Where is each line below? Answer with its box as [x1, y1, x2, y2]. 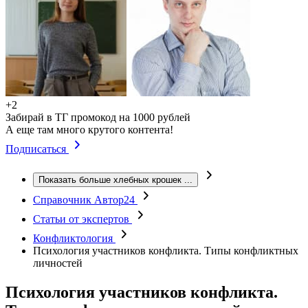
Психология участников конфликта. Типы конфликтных [33, 245, 298, 256]
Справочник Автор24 [33, 194, 137, 206]
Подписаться [5, 143, 69, 155]
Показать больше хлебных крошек [38, 175, 181, 185]
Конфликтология [33, 232, 115, 244]
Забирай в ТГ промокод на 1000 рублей [5, 111, 190, 123]
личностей [33, 257, 82, 269]
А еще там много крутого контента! [5, 124, 173, 135]
